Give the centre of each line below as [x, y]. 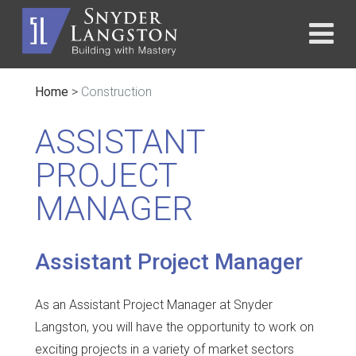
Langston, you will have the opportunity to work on [174, 327]
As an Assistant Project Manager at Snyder [154, 305]
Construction [116, 92]
